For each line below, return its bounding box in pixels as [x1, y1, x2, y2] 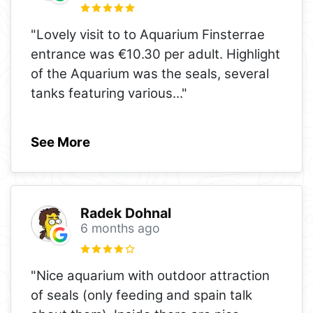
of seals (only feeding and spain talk [31, 286, 252, 303]
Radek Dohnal [80, 205, 171, 222]
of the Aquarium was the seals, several [31, 65, 269, 82]
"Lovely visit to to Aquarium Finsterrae [31, 26, 265, 43]
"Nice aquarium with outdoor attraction [31, 267, 270, 284]
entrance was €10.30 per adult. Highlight [31, 45, 280, 62]
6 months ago [80, 221, 160, 236]
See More [31, 133, 90, 150]
